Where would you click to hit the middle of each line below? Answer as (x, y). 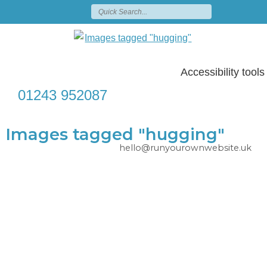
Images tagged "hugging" (115, 134)
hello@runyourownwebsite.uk (185, 148)
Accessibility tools (222, 72)
